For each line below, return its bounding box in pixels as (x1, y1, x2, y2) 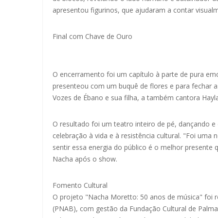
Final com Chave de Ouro (53, 32, 132, 41)
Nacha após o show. (53, 154, 117, 164)
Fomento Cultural (53, 181, 108, 190)
